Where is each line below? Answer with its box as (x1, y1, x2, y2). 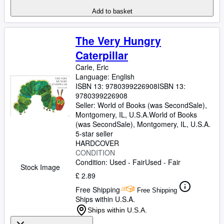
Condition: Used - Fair (75, 157, 145, 167)
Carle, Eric (75, 62, 108, 72)
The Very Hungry (75, 33, 161, 48)
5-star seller (75, 128, 113, 138)
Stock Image (20, 162, 60, 172)
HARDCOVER (75, 138, 119, 148)
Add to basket (91, 7, 132, 15)
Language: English (75, 71, 134, 81)
